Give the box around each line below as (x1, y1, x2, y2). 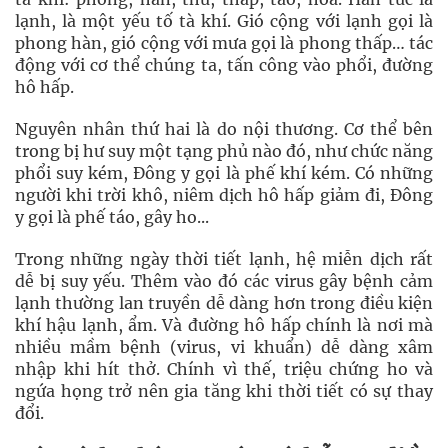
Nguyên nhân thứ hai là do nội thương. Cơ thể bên (15, 118, 433, 139)
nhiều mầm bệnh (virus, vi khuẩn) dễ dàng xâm (15, 336, 433, 357)
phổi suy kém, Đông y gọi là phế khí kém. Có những (15, 162, 433, 183)
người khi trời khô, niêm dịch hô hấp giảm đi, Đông (15, 184, 433, 205)
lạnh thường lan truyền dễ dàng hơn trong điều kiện (15, 292, 433, 313)
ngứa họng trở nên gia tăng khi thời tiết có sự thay (15, 380, 433, 401)
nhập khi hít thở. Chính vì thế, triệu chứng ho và (15, 358, 433, 379)
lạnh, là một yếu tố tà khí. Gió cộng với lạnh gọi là (15, 10, 433, 31)
